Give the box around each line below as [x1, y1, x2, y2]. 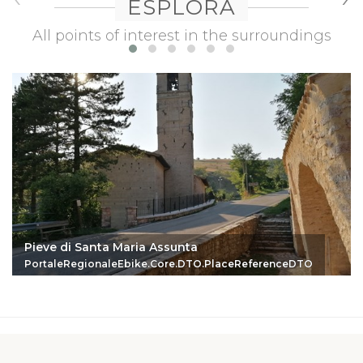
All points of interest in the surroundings [32, 26, 331, 45]
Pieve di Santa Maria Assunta [24, 239, 198, 254]
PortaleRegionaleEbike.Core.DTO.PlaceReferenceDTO [24, 257, 313, 270]
